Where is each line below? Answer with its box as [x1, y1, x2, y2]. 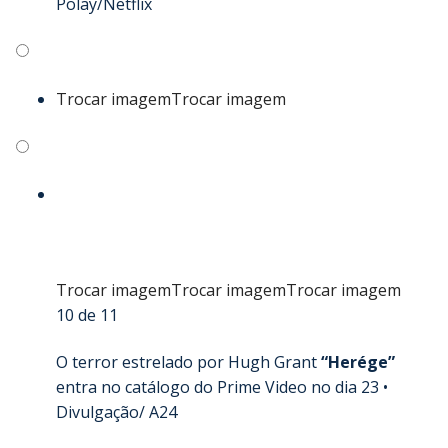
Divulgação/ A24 [56, 401, 177, 424]
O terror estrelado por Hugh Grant [56, 351, 321, 374]
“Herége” [321, 351, 395, 374]
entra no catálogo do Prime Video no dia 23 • [56, 376, 388, 399]
